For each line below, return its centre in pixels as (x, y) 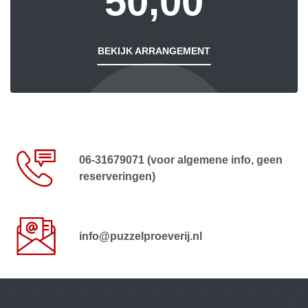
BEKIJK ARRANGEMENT (154, 51)
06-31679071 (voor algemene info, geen (181, 159)
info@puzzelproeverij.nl (141, 236)
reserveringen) (117, 176)
